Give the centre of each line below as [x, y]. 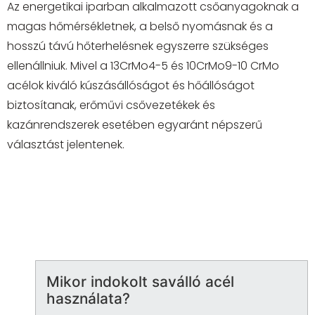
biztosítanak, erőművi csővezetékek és [111, 105]
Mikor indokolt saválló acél [140, 281]
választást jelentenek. [66, 145]
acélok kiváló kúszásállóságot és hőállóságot [131, 86]
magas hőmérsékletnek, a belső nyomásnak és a [140, 27]
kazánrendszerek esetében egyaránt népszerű [135, 125]
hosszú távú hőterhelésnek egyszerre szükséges [138, 46]
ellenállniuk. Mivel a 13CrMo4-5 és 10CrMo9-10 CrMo [143, 66]
